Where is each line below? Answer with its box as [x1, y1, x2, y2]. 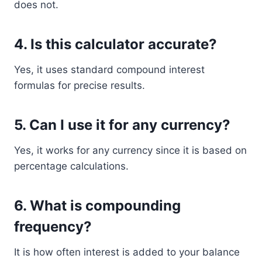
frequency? [14, 218, 92, 235]
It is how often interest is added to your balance [14, 246, 240, 258]
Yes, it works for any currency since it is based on [14, 144, 247, 156]
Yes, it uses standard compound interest [14, 64, 205, 75]
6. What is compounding [14, 197, 181, 214]
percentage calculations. [14, 160, 129, 172]
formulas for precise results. [14, 80, 145, 91]
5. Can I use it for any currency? [14, 116, 230, 133]
